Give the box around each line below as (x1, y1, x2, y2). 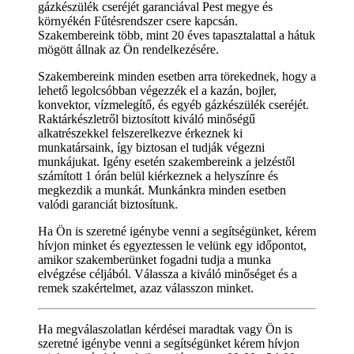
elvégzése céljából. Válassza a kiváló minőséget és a (38, 266, 297, 281)
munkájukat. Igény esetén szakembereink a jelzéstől (38, 154, 295, 168)
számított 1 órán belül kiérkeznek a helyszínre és (38, 168, 278, 183)
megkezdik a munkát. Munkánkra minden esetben (38, 183, 286, 197)
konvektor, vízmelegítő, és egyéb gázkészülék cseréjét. (38, 97, 309, 111)
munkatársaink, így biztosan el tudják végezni (38, 140, 265, 154)
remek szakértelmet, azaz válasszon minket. (38, 281, 254, 295)
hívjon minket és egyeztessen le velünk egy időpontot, (38, 238, 307, 252)
